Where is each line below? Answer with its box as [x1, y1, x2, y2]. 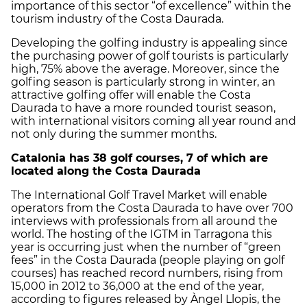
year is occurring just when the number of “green [11, 240, 281, 254]
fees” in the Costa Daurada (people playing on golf [11, 253, 284, 267]
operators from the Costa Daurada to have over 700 [11, 201, 293, 214]
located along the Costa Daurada [11, 164, 201, 177]
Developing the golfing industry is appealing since [11, 36, 288, 49]
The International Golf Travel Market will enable [11, 188, 267, 201]
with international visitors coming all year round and [11, 114, 296, 127]
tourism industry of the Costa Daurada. [11, 12, 223, 25]
